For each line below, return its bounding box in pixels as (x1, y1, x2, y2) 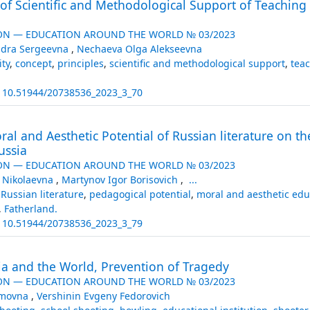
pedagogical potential (89, 187, 191, 201)
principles (57, 56, 104, 70)
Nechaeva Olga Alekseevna (76, 42, 202, 55)
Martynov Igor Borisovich (61, 172, 181, 186)
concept (15, 56, 52, 70)
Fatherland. (3, 201, 57, 215)
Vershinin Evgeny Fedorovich (36, 289, 170, 302)
